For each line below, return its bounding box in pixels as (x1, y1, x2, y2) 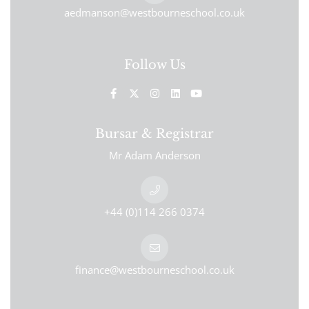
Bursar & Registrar (95, 126, 214, 142)
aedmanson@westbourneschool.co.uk (64, 6, 245, 20)
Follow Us (123, 57, 186, 73)
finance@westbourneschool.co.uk (74, 263, 235, 277)
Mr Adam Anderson (108, 148, 201, 163)
